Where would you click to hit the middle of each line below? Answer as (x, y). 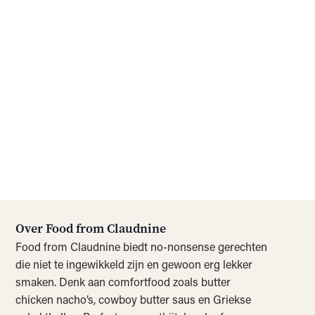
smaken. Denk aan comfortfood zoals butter (123, 282)
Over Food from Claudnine (91, 229)
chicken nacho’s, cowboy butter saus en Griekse (134, 300)
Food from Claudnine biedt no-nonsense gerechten (142, 247)
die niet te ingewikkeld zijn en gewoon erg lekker (134, 264)
